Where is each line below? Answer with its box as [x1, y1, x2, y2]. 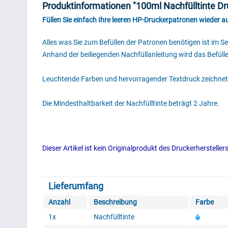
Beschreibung [94, 198, 137, 207]
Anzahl [48, 198, 70, 207]
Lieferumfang [48, 181, 103, 192]
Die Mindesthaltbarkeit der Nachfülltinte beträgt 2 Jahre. [42, 99, 219, 108]
